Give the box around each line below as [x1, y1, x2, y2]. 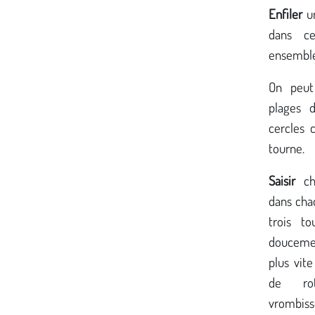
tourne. [269, 139, 304, 156]
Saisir [269, 172, 295, 188]
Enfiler [269, 6, 302, 22]
